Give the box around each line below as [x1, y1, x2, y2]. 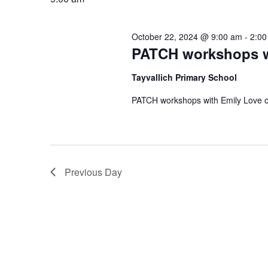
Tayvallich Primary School [131, 71, 237, 83]
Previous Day [65, 165, 122, 179]
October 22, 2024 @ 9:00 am [131, 31, 242, 42]
